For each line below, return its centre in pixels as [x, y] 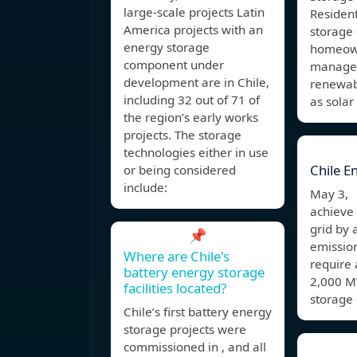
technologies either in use [196, 153]
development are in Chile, [196, 82]
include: [145, 188]
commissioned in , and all [195, 347]
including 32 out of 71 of [192, 100]
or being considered [180, 170]
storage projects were [185, 330]
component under [174, 65]
